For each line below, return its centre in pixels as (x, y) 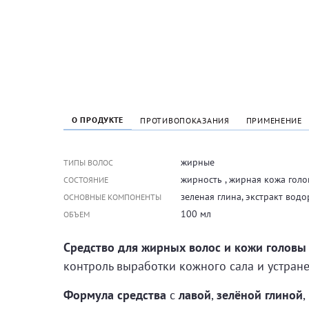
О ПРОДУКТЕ (98, 120)
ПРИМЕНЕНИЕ (274, 120)
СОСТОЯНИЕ (86, 179)
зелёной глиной (260, 295)
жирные (198, 162)
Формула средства (115, 295)
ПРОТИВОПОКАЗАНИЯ (185, 120)
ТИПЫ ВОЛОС (88, 162)
